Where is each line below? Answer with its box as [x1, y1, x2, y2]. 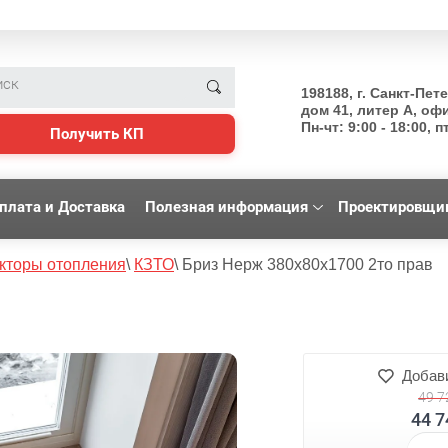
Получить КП [49, 124, 144, 143]
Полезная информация [145, 198, 308, 216]
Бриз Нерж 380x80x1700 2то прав [182, 256, 433, 273]
